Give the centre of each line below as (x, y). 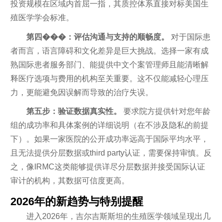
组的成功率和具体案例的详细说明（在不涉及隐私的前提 (109, 125)
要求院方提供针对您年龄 (166, 111)
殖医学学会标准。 (42, 18)
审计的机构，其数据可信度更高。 (70, 181)
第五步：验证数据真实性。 (74, 111)
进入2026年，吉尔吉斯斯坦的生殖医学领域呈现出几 (118, 216)
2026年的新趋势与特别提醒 (77, 201)
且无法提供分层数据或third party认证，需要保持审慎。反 (111, 153)
